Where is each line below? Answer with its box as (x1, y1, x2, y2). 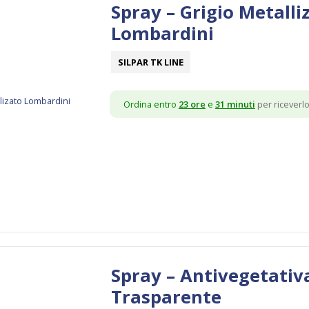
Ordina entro (123, 97, 179, 110)
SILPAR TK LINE (117, 55, 183, 68)
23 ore (178, 97, 206, 110)
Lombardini (110, 21, 214, 46)
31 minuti (215, 97, 255, 110)
